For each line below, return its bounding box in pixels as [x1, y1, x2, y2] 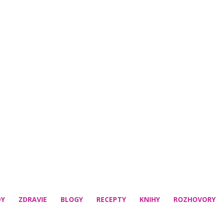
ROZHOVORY [173, 194, 216, 204]
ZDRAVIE [18, 194, 47, 204]
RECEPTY [96, 194, 126, 204]
